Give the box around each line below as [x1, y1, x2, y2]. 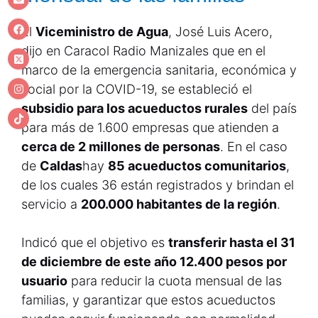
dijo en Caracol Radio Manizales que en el [21, 43, 265, 58]
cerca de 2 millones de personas [21, 139, 220, 154]
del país [248, 101, 297, 116]
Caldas [40, 158, 82, 173]
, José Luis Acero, [168, 24, 273, 39]
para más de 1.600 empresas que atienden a [21, 120, 279, 135]
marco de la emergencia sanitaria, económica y [21, 62, 297, 77]
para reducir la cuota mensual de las [67, 273, 282, 288]
